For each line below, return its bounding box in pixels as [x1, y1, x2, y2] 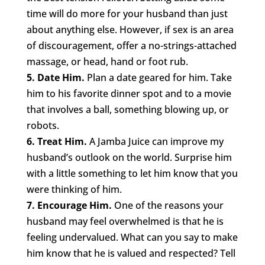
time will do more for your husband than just [26, 7, 228, 20]
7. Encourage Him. [26, 198, 112, 212]
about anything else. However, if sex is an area [26, 22, 234, 36]
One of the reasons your [111, 198, 224, 212]
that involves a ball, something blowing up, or [26, 102, 229, 116]
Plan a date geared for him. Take [84, 70, 232, 84]
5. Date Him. [26, 70, 85, 84]
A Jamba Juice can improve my [86, 134, 224, 148]
